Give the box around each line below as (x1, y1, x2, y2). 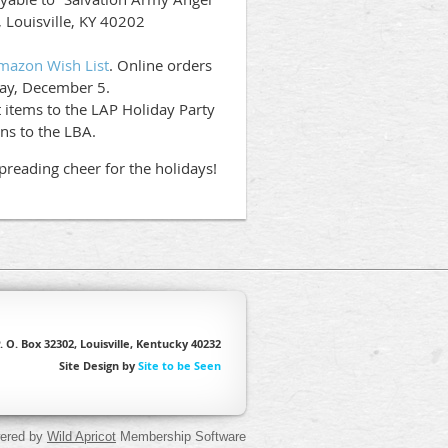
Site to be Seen (138, 358, 221, 374)
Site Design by (59, 358, 138, 374)
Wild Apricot (47, 429, 116, 445)
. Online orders (109, 55, 212, 76)
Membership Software (116, 429, 246, 445)
